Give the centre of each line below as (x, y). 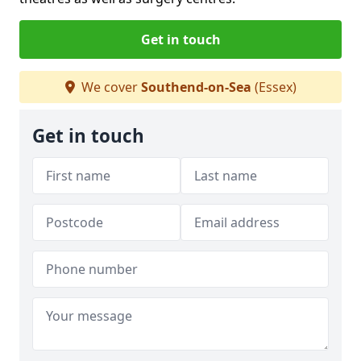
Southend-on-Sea (196, 87)
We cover (109, 87)
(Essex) (274, 87)
